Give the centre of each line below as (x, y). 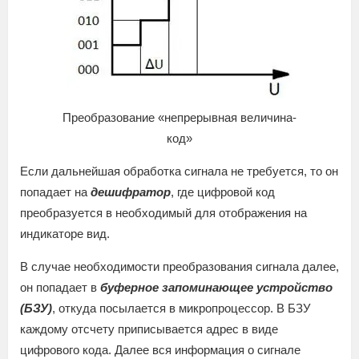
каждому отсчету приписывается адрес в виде (149, 329)
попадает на (55, 192)
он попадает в (60, 287)
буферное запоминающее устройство (216, 287)
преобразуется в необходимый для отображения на (163, 212)
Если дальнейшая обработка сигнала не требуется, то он (179, 171)
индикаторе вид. (65, 233)
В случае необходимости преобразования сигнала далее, (179, 266)
